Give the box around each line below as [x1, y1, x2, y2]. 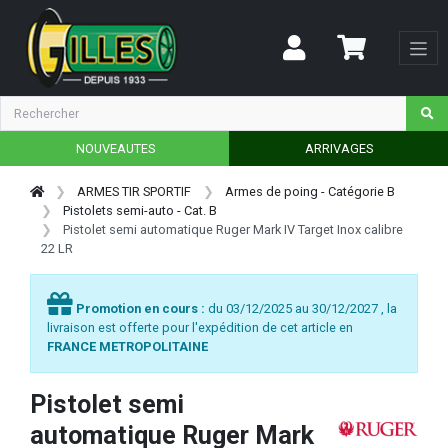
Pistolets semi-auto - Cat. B [63, 202, 218, 218]
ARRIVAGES [304, 140, 373, 156]
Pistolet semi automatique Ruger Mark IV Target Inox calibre [63, 221, 404, 237]
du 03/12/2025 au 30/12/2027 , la [208, 300, 397, 316]
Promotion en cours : [73, 300, 208, 316]
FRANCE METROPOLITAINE [47, 338, 208, 354]
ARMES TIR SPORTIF [77, 183, 192, 199]
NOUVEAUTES [75, 140, 155, 156]
